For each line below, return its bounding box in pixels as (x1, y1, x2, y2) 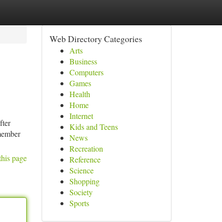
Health (69, 89, 90, 99)
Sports (69, 198, 89, 208)
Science (69, 165, 94, 175)
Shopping (69, 176, 100, 186)
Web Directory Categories (49, 33, 142, 45)
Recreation (69, 143, 103, 154)
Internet (69, 111, 93, 121)
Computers (69, 67, 104, 77)
